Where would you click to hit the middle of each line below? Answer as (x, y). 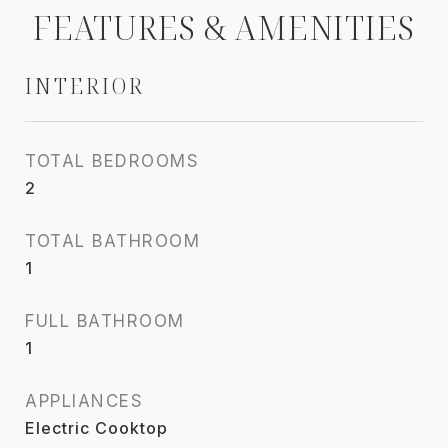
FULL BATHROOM (105, 320)
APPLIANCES (84, 400)
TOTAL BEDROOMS (112, 160)
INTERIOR (85, 85)
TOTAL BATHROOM (112, 240)
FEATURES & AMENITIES (224, 27)
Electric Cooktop (96, 427)
